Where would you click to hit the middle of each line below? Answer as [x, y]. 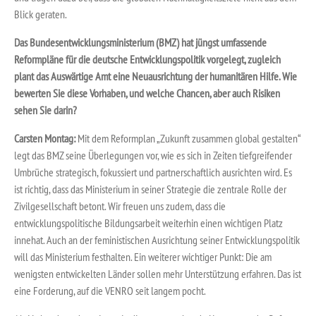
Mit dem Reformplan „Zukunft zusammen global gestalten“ [189, 138]
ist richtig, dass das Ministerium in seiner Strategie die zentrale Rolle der [150, 189]
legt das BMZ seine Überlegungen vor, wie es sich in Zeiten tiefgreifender [153, 155]
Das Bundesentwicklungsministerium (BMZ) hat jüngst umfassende [140, 42]
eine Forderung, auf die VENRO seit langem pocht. [110, 290]
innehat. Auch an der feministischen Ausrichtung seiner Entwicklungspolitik [157, 239]
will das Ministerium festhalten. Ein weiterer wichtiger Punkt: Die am [143, 256]
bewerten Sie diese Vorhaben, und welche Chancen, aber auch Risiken [147, 93]
